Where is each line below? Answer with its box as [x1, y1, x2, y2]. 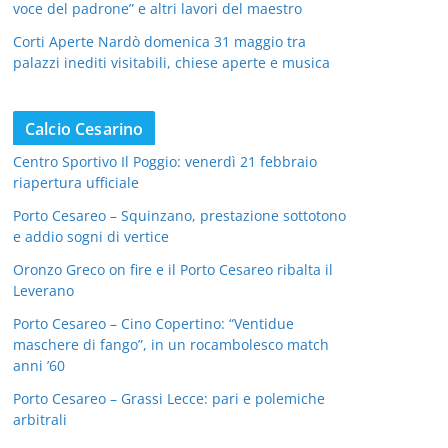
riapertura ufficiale [13, 172, 139, 192]
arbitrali [13, 409, 67, 429]
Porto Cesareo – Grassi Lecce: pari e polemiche [13, 388, 325, 408]
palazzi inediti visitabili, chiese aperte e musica [13, 52, 330, 72]
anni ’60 [13, 355, 65, 375]
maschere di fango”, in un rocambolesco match [13, 334, 329, 354]
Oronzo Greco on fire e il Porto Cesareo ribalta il [13, 259, 333, 279]
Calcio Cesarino [25, 117, 144, 140]
